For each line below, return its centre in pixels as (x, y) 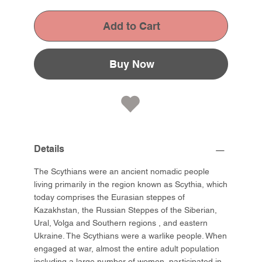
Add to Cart (132, 26)
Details (49, 149)
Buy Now (132, 64)
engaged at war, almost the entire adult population (127, 249)
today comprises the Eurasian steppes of (110, 197)
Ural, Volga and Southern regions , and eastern (121, 223)
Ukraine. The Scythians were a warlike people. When (131, 236)
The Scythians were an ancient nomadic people (122, 172)
